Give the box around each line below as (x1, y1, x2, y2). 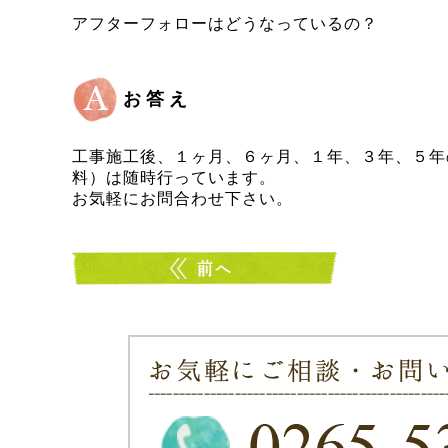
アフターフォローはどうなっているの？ (72, 15, 378, 32)
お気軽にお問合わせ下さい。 (72, 190, 293, 207)
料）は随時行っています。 (72, 169, 276, 186)
